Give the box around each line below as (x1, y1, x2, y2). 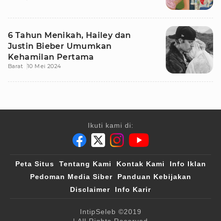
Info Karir (115, 185, 151, 193)
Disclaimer (70, 185, 110, 193)
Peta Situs (15, 160, 54, 168)
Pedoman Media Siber (30, 173, 112, 181)
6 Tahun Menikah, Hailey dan (8, 31, 131, 40)
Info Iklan (169, 160, 206, 168)
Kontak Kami (116, 160, 165, 168)
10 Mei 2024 (27, 63, 61, 70)
